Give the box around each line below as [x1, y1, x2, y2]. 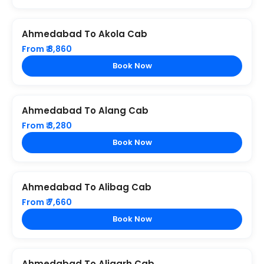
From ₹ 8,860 [22, 43, 72, 55]
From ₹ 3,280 [22, 120, 72, 131]
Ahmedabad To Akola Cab [22, 28, 147, 40]
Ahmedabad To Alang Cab [22, 104, 148, 117]
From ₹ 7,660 [22, 196, 72, 208]
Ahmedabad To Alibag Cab [22, 181, 151, 193]
